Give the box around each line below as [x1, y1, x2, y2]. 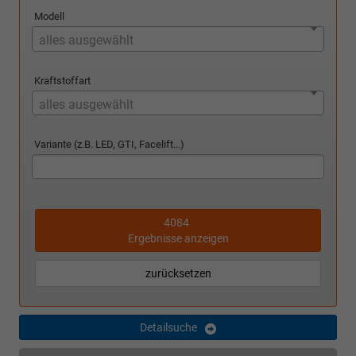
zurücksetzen [145, 267, 211, 281]
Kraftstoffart [34, 74, 91, 87]
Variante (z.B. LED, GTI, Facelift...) [34, 138, 184, 151]
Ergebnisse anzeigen [127, 232, 229, 246]
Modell [34, 10, 64, 23]
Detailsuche [140, 321, 197, 335]
